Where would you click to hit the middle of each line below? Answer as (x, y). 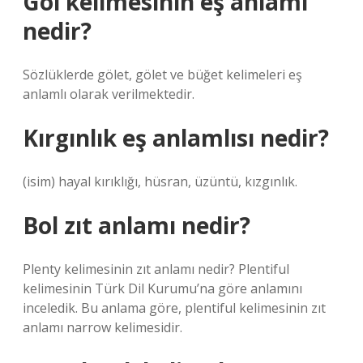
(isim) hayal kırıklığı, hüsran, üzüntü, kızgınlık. (160, 181)
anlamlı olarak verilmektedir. (109, 94)
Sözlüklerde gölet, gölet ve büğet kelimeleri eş (162, 75)
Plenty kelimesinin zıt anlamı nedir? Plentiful (156, 269)
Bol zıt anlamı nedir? (137, 225)
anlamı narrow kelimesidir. (102, 327)
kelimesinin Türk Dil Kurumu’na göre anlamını (162, 288)
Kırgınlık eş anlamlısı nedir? (176, 138)
